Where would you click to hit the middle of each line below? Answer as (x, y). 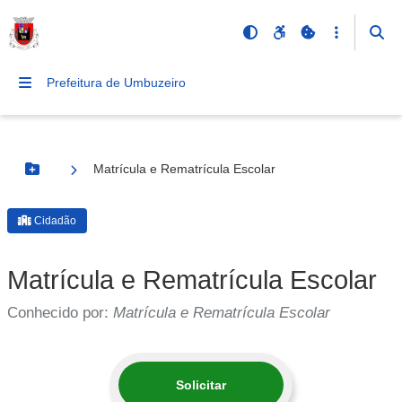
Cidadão (55, 220)
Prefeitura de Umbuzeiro (116, 83)
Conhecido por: (60, 313)
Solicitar (201, 385)
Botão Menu (68, 176)
